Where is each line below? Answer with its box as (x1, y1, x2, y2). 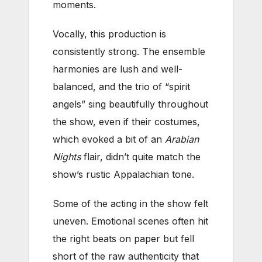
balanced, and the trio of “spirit (53, 80, 190, 92)
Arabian (165, 133, 199, 145)
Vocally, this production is (53, 27, 166, 40)
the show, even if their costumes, (53, 115, 200, 127)
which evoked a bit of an (53, 133, 165, 145)
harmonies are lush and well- (53, 63, 182, 75)
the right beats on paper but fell (53, 232, 194, 244)
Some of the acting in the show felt (53, 197, 208, 209)
